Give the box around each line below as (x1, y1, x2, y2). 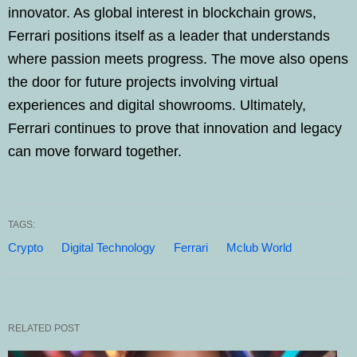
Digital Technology (61, 240, 155, 254)
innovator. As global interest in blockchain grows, (8, 4, 316, 21)
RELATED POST (8, 322, 80, 334)
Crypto (8, 240, 43, 254)
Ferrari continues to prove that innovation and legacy (8, 120, 342, 136)
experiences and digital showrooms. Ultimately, (8, 96, 306, 113)
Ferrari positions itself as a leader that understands (8, 27, 330, 44)
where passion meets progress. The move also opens (8, 50, 348, 67)
